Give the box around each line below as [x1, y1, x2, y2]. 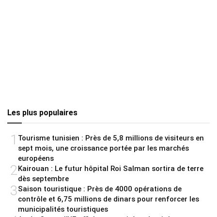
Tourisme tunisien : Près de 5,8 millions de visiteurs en [18, 133, 204, 142]
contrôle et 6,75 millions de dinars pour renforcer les [18, 194, 199, 203]
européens [18, 154, 54, 163]
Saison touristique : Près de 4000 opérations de [18, 184, 182, 193]
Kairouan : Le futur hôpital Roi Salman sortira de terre [18, 164, 203, 173]
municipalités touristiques [18, 204, 108, 214]
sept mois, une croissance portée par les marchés [18, 143, 189, 153]
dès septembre [18, 174, 69, 183]
